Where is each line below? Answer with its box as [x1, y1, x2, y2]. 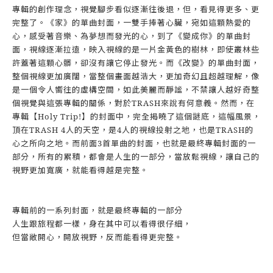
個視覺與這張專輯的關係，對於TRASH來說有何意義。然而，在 [12, 97, 255, 108]
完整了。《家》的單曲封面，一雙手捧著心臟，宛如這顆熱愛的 [12, 17, 251, 28]
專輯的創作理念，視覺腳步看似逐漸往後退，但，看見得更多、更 [12, 4, 260, 15]
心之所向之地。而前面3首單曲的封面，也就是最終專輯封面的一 [12, 138, 256, 149]
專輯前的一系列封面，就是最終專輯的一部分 [12, 205, 183, 216]
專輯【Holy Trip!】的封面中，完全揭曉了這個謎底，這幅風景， [12, 111, 261, 122]
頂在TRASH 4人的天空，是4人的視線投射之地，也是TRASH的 [12, 124, 253, 135]
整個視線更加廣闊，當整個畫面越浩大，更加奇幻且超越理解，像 [12, 71, 260, 82]
